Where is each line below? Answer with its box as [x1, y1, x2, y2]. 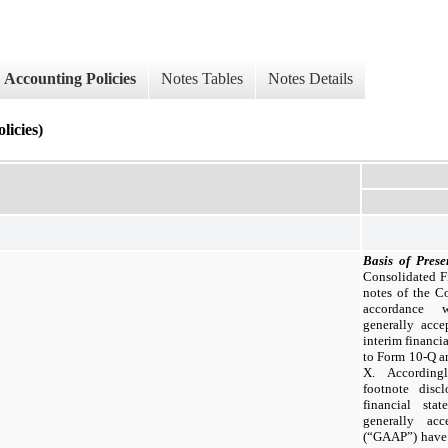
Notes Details [268, 70, 353, 88]
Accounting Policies [4, 70, 136, 88]
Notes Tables [161, 70, 243, 88]
